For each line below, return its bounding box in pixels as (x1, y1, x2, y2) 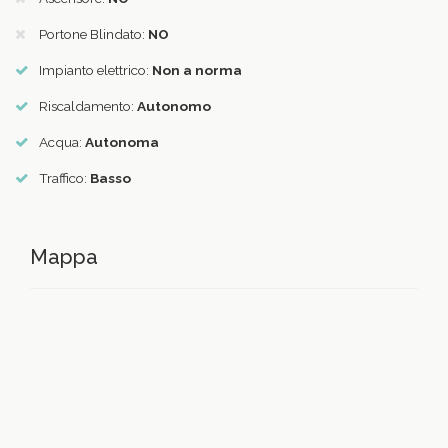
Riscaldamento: (39, 98, 137, 115)
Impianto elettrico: (39, 62, 152, 79)
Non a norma (152, 62, 242, 79)
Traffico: (39, 170, 90, 187)
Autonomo (137, 98, 211, 115)
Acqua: (39, 134, 85, 151)
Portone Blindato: (39, 26, 148, 43)
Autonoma (85, 134, 159, 151)
